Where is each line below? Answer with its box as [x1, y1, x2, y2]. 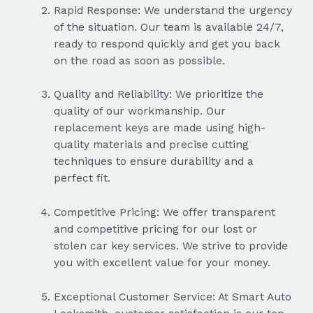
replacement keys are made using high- [53, 122, 265, 135]
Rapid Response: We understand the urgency [53, 3, 292, 17]
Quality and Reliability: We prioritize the [53, 88, 263, 101]
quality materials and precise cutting [53, 138, 249, 152]
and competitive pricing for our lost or [53, 223, 257, 236]
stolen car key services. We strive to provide [53, 240, 288, 253]
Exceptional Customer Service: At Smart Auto [53, 291, 291, 304]
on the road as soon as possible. [53, 54, 225, 67]
